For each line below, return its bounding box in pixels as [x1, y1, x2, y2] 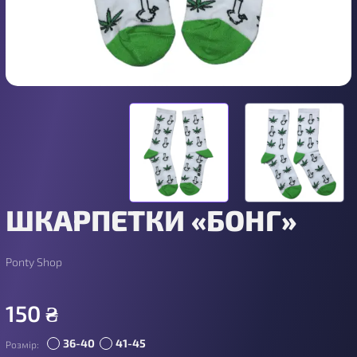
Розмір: [6, 339, 39, 350]
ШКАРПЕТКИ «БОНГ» [6, 202, 296, 237]
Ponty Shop [6, 255, 62, 269]
